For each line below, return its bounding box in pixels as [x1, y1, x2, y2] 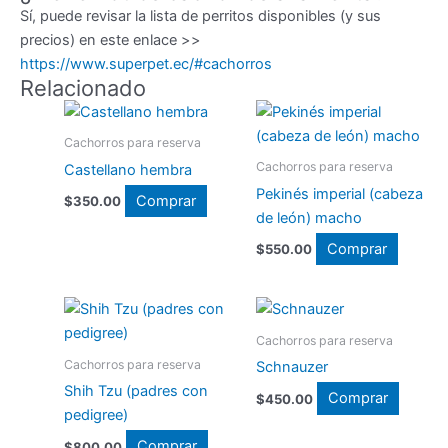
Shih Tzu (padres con [63, 382, 208, 401]
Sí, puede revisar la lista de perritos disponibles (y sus [20, 6, 381, 25]
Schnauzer [255, 358, 328, 377]
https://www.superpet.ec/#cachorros [20, 54, 272, 73]
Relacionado [20, 74, 146, 101]
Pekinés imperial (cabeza [255, 184, 423, 203]
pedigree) [63, 406, 128, 425]
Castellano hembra [63, 160, 192, 179]
